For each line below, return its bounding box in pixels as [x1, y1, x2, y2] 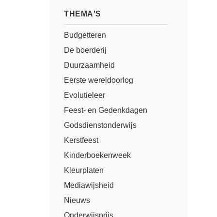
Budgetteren [64, 31, 106, 39]
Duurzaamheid [64, 61, 115, 69]
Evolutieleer [64, 91, 105, 99]
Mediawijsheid [64, 181, 114, 189]
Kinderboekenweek [64, 151, 131, 159]
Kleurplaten [64, 166, 104, 174]
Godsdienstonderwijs [64, 121, 137, 129]
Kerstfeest [64, 136, 98, 144]
